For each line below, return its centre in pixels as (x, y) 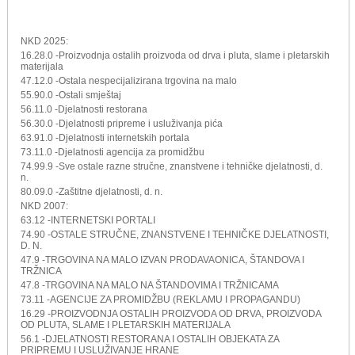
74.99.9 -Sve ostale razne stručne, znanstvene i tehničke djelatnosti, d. (172, 166)
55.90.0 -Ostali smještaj (71, 95)
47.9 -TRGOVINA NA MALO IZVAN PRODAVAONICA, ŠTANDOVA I (162, 260)
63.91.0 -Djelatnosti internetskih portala (105, 137)
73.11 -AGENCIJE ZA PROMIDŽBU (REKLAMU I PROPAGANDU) (160, 299)
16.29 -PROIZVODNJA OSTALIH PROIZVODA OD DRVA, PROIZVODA (171, 313)
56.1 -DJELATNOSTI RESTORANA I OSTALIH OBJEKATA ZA (150, 339)
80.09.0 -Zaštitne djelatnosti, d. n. (92, 191)
